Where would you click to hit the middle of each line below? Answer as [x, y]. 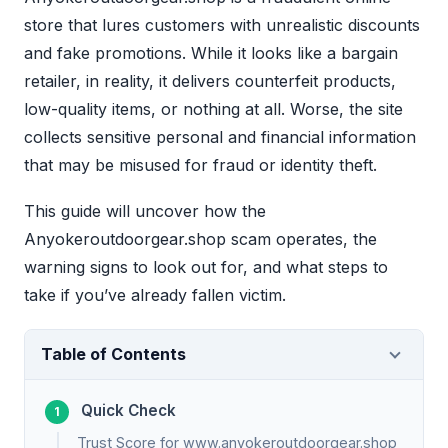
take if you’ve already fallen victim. [155, 295]
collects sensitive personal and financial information [220, 137]
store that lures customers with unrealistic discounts [222, 25]
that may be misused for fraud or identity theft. [200, 165]
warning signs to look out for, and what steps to [206, 267]
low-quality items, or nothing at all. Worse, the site [213, 109]
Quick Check [128, 411]
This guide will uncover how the [145, 211]
